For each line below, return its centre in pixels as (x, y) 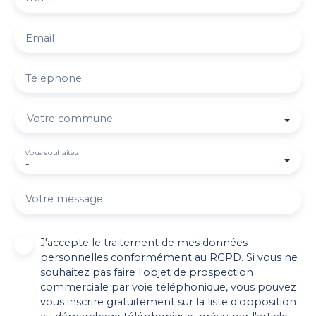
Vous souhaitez (52, 152)
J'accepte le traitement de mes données (144, 243)
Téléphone (54, 79)
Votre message (64, 199)
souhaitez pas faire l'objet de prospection (147, 273)
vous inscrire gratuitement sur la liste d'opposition (168, 302)
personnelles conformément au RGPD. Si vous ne (169, 258)
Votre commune (70, 119)
